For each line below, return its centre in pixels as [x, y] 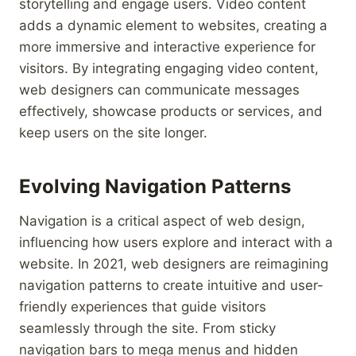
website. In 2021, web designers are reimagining [174, 263]
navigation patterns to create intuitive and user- [171, 285]
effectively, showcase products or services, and [171, 111]
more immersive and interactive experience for [167, 46]
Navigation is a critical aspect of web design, [162, 221]
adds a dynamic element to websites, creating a [173, 25]
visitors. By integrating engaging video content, [169, 68]
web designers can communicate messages [159, 89]
